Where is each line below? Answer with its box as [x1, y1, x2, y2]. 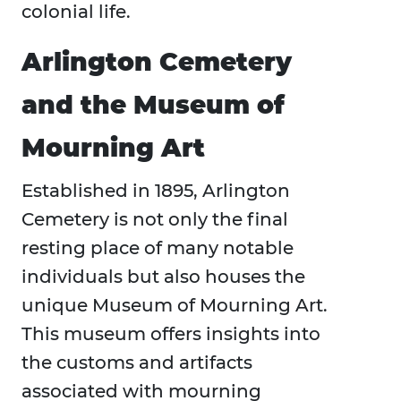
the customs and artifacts [21, 352, 252, 374]
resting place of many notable [21, 237, 294, 260]
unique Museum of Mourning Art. [21, 294, 328, 317]
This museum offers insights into [21, 323, 320, 346]
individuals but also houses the [21, 266, 305, 288]
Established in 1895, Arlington [21, 180, 290, 202]
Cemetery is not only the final [21, 209, 288, 231]
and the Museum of [21, 90, 285, 121]
